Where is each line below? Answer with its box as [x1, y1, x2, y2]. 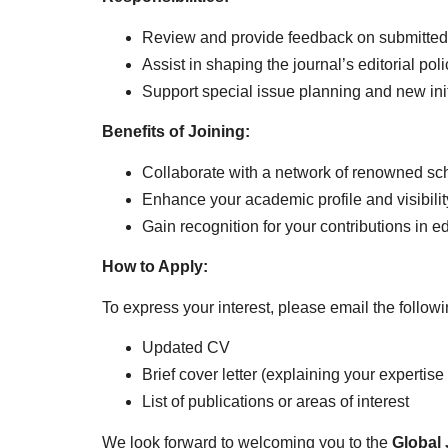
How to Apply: [102, 258, 208, 276]
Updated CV [142, 339, 230, 357]
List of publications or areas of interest [142, 393, 409, 411]
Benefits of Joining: [102, 123, 250, 141]
